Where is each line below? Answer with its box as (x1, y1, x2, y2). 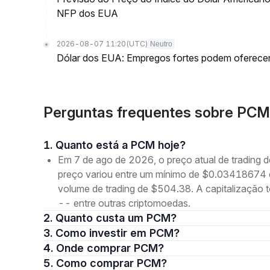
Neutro (150, 40, 172, 48)
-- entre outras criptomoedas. (58, 197, 190, 209)
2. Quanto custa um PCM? (55, 212, 177, 224)
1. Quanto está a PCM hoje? (55, 139, 186, 151)
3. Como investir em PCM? (55, 227, 180, 239)
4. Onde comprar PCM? (56, 242, 164, 254)
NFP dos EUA (57, 7, 118, 19)
